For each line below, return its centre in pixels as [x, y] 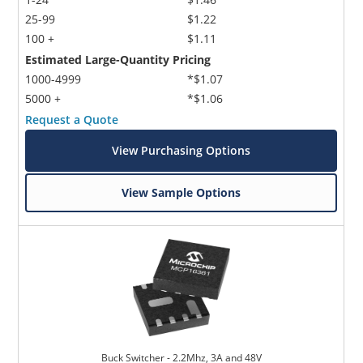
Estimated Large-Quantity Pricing [118, 59]
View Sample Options [181, 192]
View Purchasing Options [181, 150]
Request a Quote [72, 119]
